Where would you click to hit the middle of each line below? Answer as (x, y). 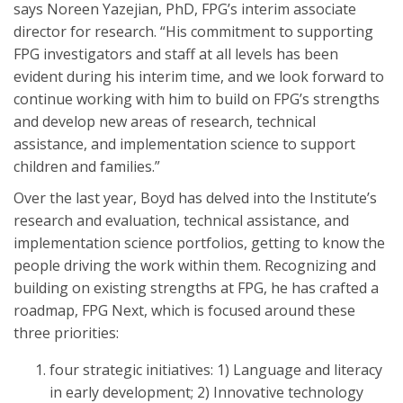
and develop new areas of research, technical (165, 121)
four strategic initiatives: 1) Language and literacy (216, 369)
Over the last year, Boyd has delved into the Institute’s (195, 197)
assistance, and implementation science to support (184, 143)
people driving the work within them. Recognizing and (195, 265)
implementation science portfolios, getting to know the (199, 242)
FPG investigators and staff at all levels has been (176, 54)
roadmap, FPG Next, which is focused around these (184, 310)
